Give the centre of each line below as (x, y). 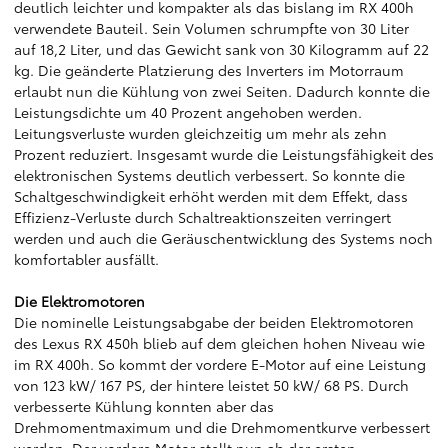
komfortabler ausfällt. (86, 259)
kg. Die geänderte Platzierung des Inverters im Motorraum (209, 70)
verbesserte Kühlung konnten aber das (144, 406)
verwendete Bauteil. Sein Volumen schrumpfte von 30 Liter (211, 28)
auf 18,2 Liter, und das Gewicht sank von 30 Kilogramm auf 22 (221, 49)
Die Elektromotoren (79, 301)
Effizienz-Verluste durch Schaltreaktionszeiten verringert (202, 217)
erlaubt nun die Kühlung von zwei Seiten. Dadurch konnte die (222, 91)
